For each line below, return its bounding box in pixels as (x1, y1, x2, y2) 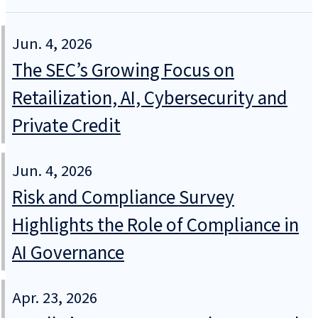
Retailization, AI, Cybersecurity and (12, 84, 287, 113)
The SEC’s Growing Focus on (12, 57, 234, 85)
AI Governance (12, 239, 124, 268)
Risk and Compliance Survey (12, 184, 234, 212)
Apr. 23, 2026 (12, 287, 97, 310)
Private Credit (12, 112, 121, 141)
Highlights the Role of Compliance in (12, 212, 299, 240)
